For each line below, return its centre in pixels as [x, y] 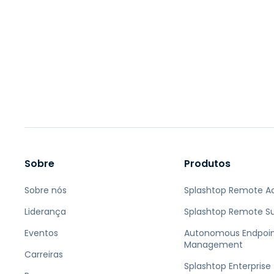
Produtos [208, 163]
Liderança [45, 211]
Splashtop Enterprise [228, 266]
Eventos [41, 233]
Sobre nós [46, 190]
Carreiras [44, 254]
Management [214, 244]
